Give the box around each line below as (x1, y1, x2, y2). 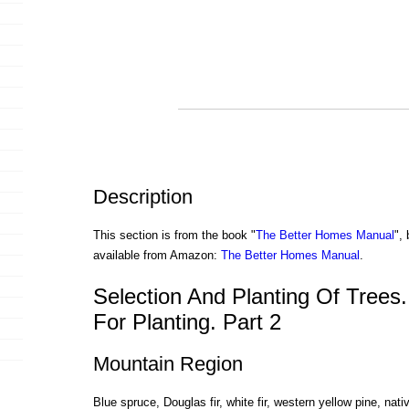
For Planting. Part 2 (92, 309, 281, 334)
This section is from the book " (92, 228, 256, 243)
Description (92, 185, 193, 209)
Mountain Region (92, 352, 243, 376)
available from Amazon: (92, 248, 221, 263)
